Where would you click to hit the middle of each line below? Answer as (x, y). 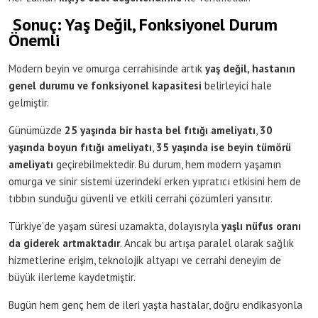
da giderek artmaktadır (64, 243)
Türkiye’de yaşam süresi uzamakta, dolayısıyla (115, 226)
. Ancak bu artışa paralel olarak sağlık (207, 243)
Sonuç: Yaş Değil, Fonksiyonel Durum (143, 24)
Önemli (34, 40)
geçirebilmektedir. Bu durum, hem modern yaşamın (167, 164)
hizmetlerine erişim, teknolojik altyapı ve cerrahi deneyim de (145, 260)
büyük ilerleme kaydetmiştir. (72, 277)
